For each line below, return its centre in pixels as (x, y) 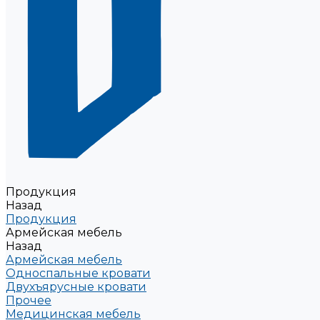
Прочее (29, 300)
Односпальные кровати (78, 273)
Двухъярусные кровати (76, 287)
